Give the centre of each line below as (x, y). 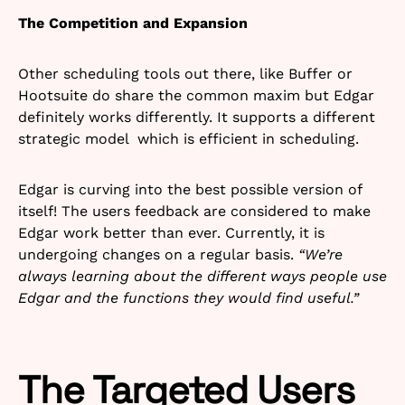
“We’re (320, 254)
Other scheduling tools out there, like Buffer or (185, 73)
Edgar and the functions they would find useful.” (188, 297)
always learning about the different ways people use (202, 276)
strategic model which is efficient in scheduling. (188, 138)
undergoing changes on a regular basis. (158, 254)
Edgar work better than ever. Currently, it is (171, 232)
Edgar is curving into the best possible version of (190, 189)
